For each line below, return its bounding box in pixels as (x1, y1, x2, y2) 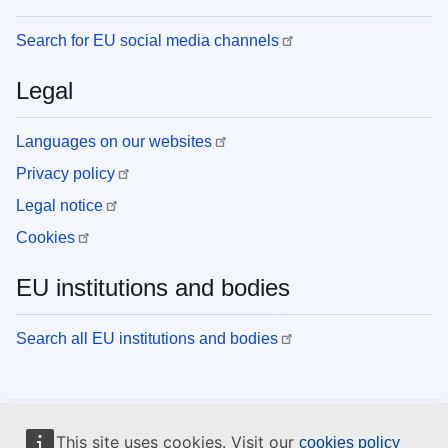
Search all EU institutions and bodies (16, 330, 278, 347)
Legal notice (16, 197, 103, 214)
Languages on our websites (16, 133, 212, 150)
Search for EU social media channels (16, 32, 279, 49)
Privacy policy (16, 165, 115, 182)
